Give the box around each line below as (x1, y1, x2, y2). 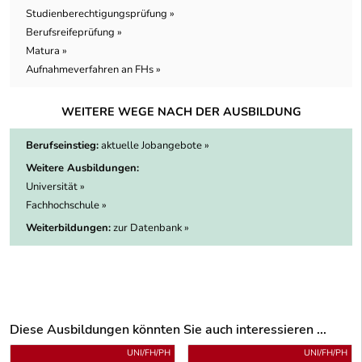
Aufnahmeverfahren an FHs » (26, 62, 161, 78)
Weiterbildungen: (26, 221, 111, 236)
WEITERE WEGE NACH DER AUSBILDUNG (61, 103, 301, 120)
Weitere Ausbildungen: (26, 161, 139, 176)
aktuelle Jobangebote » (101, 138, 209, 154)
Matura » (26, 44, 67, 59)
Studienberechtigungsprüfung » (26, 6, 175, 22)
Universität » (26, 179, 85, 195)
